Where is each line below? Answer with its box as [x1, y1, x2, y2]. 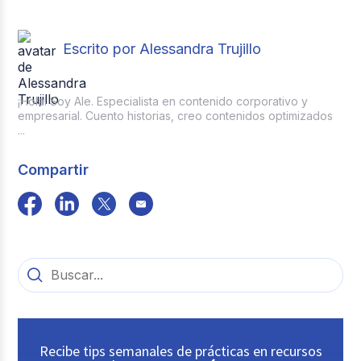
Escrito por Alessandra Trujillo [63, 40, 262, 58]
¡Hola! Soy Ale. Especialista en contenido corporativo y [18, 93, 309, 108]
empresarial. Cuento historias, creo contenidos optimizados [18, 108, 334, 122]
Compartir [18, 160, 89, 178]
